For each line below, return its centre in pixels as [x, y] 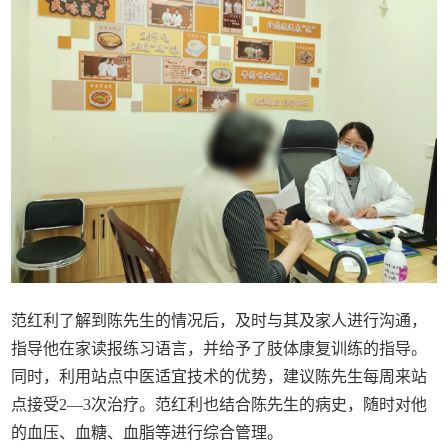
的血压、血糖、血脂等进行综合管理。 [147, 432]
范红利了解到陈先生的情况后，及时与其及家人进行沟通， [219, 320]
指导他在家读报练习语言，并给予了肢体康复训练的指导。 [219, 348]
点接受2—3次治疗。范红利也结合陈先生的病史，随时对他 [219, 404]
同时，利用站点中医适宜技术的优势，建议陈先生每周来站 [219, 376]
